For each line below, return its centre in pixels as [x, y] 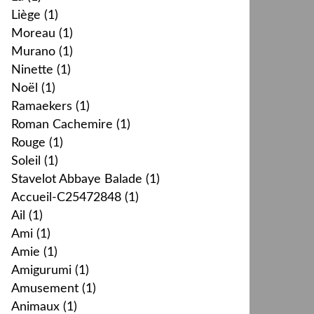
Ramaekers [42, 107]
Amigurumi [41, 271]
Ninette [32, 70]
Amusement [45, 289]
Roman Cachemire [62, 125]
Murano [33, 52]
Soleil [26, 161]
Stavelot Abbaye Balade [77, 179]
